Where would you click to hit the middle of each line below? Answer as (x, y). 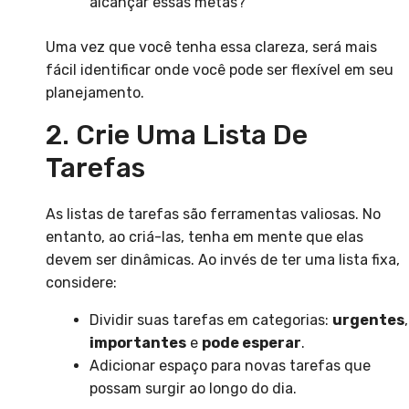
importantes (138, 343)
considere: (81, 283)
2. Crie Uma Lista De (177, 136)
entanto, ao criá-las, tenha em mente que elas (204, 237)
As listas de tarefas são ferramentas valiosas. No (213, 215)
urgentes (368, 320)
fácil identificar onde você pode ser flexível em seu (220, 70)
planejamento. (95, 93)
